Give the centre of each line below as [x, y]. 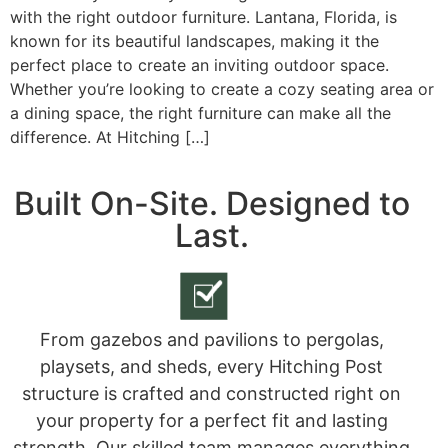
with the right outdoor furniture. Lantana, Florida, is [203, 16]
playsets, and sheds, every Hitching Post [211, 367]
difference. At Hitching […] [110, 136]
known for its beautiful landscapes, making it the [194, 40]
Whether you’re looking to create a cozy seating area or [222, 88]
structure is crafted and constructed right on [211, 394]
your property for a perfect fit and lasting [211, 421]
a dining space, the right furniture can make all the [200, 112]
